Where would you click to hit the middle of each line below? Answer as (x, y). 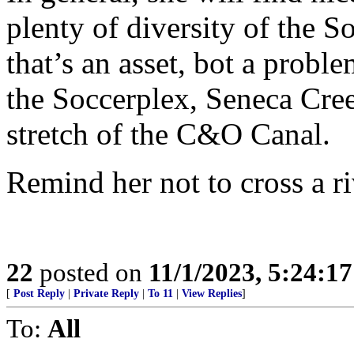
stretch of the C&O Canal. (168, 134)
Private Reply (106, 294)
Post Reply (39, 294)
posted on (91, 272)
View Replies (212, 294)
